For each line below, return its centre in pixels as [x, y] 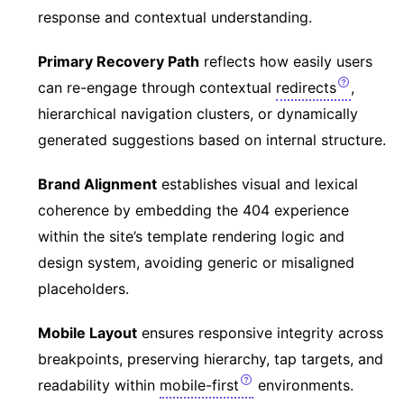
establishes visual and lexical [257, 184]
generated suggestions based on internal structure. [212, 139]
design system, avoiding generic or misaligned [196, 262]
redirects [306, 87]
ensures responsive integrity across [260, 332]
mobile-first [199, 385]
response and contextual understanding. [175, 17]
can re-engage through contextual [157, 87]
